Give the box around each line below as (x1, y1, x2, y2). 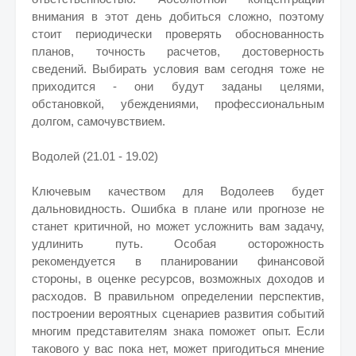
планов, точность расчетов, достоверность (32, 44, 324, 58)
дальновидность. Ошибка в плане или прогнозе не (32, 202, 324, 215)
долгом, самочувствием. (32, 114, 165, 128)
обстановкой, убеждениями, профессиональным (32, 97, 324, 110)
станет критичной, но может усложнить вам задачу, (32, 219, 324, 233)
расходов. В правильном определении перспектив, (32, 289, 324, 303)
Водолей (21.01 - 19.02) (32, 149, 158, 163)
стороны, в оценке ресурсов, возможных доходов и (32, 272, 324, 285)
